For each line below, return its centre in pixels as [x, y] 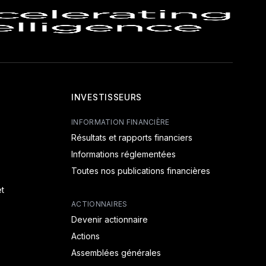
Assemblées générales [116, 253]
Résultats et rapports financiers [132, 137]
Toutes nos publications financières [141, 171]
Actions [85, 236]
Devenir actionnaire [110, 219]
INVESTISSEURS [107, 97]
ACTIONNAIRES [99, 204]
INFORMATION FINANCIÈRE [121, 122]
